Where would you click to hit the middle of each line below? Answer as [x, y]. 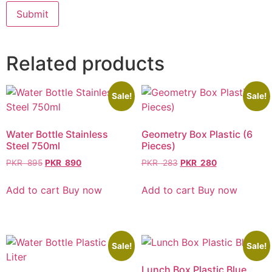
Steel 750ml [33, 146]
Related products [85, 64]
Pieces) [158, 146]
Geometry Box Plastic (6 [197, 134]
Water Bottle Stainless [57, 134]
